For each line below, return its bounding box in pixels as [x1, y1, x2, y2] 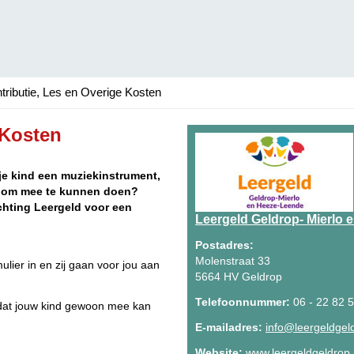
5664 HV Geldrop [195, 270, 282, 283]
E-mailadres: [195, 321, 262, 333]
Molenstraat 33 [195, 254, 270, 267]
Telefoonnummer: [195, 296, 290, 308]
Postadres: [195, 239, 254, 251]
